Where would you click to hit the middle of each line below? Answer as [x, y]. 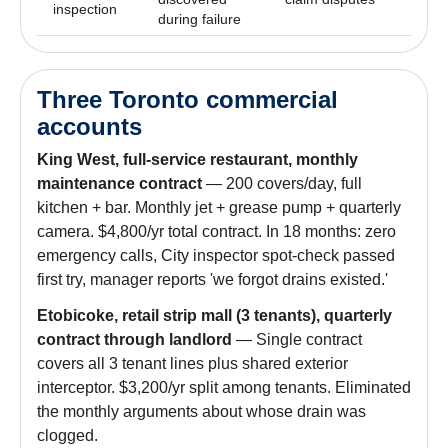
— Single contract [297, 339]
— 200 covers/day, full [282, 183]
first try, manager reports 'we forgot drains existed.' [212, 279]
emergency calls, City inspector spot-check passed [216, 255]
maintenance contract [119, 183]
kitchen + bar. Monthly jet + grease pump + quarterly [219, 207]
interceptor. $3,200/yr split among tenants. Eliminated [224, 387]
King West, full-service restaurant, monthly [197, 159]
